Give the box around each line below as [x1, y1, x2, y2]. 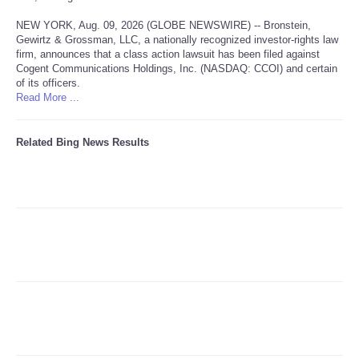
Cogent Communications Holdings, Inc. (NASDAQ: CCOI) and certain [16, 62, 337, 75]
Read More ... [16, 91, 79, 103]
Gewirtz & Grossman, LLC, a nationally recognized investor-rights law [16, 33, 338, 46]
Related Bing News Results [16, 135, 149, 148]
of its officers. [16, 76, 80, 89]
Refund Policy [37, 29, 126, 46]
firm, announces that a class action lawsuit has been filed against [16, 47, 320, 60]
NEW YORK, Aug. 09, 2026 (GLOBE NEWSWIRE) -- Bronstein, [16, 18, 311, 31]
